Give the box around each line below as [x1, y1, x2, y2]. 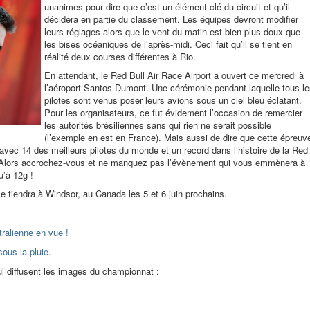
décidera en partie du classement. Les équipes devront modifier [44, 12, 298, 26]
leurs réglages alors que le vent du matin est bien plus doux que [44, 25, 300, 38]
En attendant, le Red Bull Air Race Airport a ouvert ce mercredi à [44, 69, 304, 82]
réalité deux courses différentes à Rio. [44, 50, 196, 63]
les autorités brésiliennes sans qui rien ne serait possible [44, 118, 271, 131]
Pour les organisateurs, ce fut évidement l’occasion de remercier [44, 106, 302, 119]
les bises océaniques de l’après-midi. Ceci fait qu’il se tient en [44, 37, 292, 51]
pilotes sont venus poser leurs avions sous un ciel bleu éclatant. [44, 93, 302, 107]
